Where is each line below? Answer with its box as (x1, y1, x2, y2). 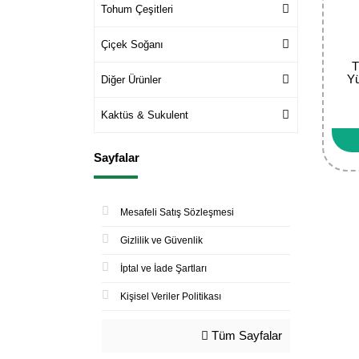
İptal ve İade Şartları (120, 262, 207, 274)
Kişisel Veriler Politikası (120, 290, 221, 302)
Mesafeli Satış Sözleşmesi (120, 206, 234, 218)
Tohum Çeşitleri (101, 2, 173, 15)
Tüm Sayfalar (208, 328, 282, 342)
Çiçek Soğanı (101, 38, 163, 50)
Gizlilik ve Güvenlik (120, 234, 203, 246)
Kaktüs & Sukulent (101, 108, 188, 121)
